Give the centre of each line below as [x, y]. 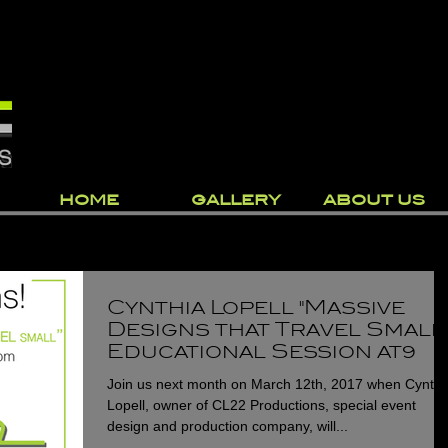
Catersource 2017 [220, 373]
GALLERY [236, 200]
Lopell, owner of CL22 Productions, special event [261, 405]
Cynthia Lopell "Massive [256, 307]
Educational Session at [254, 351]
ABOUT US [374, 200]
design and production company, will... [227, 426]
